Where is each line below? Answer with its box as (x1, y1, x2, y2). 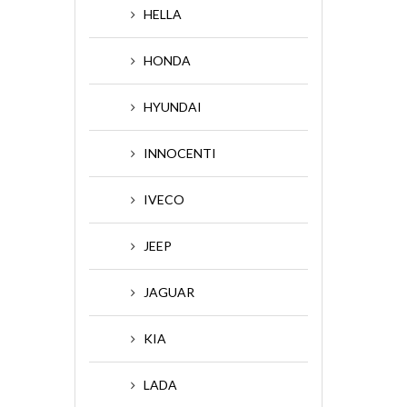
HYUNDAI (144, 99, 202, 114)
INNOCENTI (144, 145, 216, 161)
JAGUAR (144, 284, 194, 300)
